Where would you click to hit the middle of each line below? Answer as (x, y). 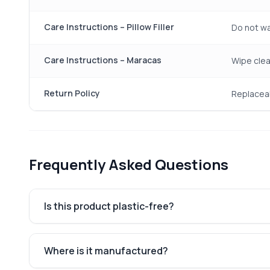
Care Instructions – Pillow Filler (109, 27)
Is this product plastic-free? (109, 206)
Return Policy (72, 93)
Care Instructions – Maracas (103, 60)
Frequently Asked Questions (129, 164)
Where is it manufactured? (106, 251)
